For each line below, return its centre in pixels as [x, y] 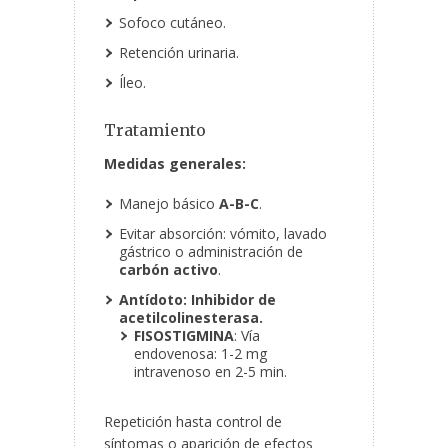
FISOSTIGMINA [184, 336]
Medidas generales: [175, 164]
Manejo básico [169, 204]
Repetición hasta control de [193, 422]
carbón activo [168, 270]
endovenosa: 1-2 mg [200, 354]
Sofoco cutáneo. [172, 23]
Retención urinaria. [179, 53]
